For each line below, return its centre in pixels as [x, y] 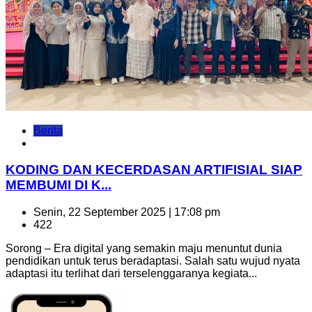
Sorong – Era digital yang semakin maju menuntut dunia [144, 249]
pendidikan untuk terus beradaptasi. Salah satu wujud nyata [153, 261]
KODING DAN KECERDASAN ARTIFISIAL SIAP [154, 170]
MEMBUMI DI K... [58, 185]
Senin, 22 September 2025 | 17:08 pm [127, 212]
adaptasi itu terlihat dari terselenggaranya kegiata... [131, 274]
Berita [48, 130]
